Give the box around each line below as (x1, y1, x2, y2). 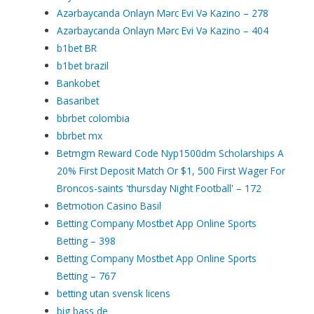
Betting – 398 (57, 233, 116, 247)
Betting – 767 (57, 268, 116, 282)
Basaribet (57, 93, 100, 107)
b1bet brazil (57, 58, 109, 72)
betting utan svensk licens (57, 286, 171, 300)
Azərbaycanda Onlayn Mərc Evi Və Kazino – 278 (57, 6, 269, 20)
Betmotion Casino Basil (57, 198, 162, 212)
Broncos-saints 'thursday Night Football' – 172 (57, 181, 262, 195)
